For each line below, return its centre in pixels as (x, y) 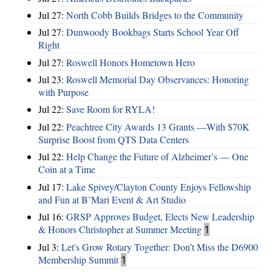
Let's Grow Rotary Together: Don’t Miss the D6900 (160, 247)
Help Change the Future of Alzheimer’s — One (157, 157)
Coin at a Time (67, 169)
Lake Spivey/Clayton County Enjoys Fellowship (158, 186)
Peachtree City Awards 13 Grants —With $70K (158, 126)
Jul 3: (50, 247)
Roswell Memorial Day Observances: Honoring (158, 80)
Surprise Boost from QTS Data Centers (114, 139)
